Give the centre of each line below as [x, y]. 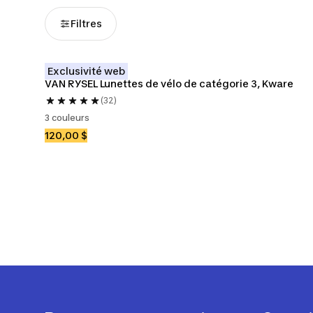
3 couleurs [67, 118]
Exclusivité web [86, 71]
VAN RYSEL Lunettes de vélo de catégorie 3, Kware [169, 83]
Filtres [86, 23]
